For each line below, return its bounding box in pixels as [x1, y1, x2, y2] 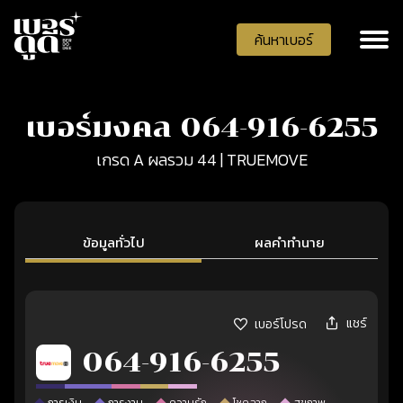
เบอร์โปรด [255, 315, 307, 334]
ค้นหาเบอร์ [255, 28, 313, 50]
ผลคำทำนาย [255, 232, 325, 253]
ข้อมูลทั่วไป [82, 232, 145, 253]
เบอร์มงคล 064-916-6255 [24, 111, 379, 144]
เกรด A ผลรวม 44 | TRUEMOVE [95, 148, 308, 172]
